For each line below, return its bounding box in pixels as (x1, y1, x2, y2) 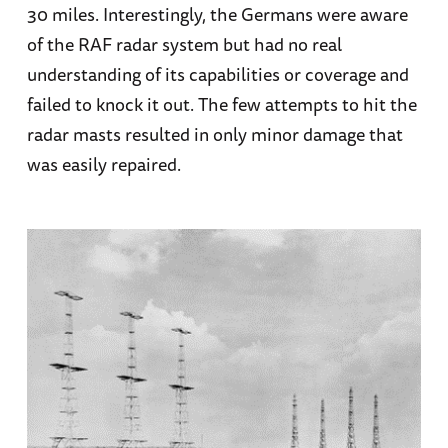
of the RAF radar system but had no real (26, 30, 342, 59)
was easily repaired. (26, 150, 181, 179)
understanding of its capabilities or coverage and (26, 60, 409, 89)
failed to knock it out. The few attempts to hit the (26, 90, 417, 119)
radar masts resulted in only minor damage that (26, 120, 403, 149)
